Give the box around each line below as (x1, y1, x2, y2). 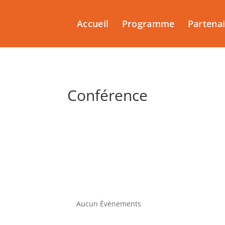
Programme (122, 18, 175, 30)
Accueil (77, 18, 109, 30)
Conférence (67, 84, 148, 105)
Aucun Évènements (76, 198, 142, 208)
